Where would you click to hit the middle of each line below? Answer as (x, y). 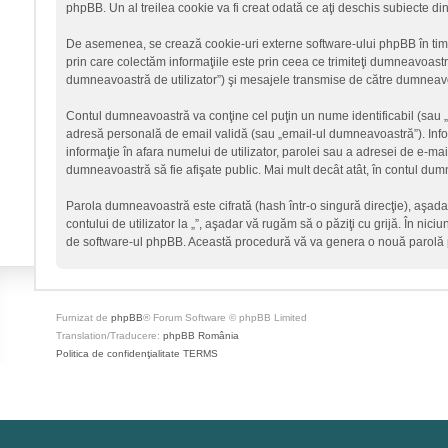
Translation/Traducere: (109, 335)
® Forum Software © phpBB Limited (224, 317)
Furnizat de (83, 317)
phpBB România (200, 335)
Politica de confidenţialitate (117, 353)
